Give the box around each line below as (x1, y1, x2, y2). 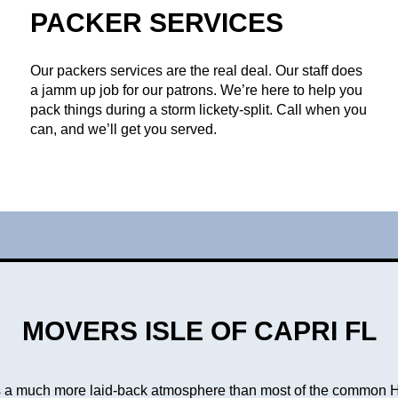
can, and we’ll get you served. (30, 122, 218, 138)
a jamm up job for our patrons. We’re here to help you (30, 83, 363, 99)
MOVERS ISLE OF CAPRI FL (21, 316, 377, 346)
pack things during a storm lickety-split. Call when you (30, 102, 368, 118)
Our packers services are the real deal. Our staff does (30, 63, 363, 79)
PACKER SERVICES (30, 7, 284, 37)
